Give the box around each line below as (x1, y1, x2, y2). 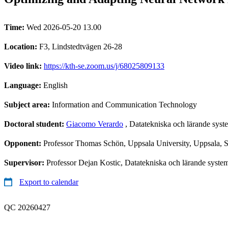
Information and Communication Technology (52, 100, 197, 109)
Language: (4, 80, 43, 90)
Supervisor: (4, 158, 46, 167)
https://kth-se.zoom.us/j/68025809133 (44, 61, 164, 70)
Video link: (4, 61, 44, 70)
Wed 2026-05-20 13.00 (26, 22, 101, 32)
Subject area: (4, 100, 52, 109)
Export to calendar (19, 177, 78, 186)
